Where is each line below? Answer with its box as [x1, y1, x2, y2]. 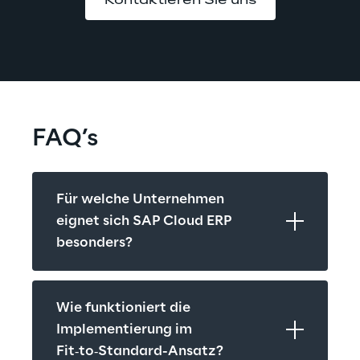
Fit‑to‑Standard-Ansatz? [56, 343, 223, 358]
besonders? [56, 235, 133, 250]
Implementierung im [56, 321, 192, 337]
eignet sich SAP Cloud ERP [56, 213, 231, 228]
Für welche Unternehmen [56, 191, 224, 207]
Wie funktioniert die [56, 300, 190, 315]
